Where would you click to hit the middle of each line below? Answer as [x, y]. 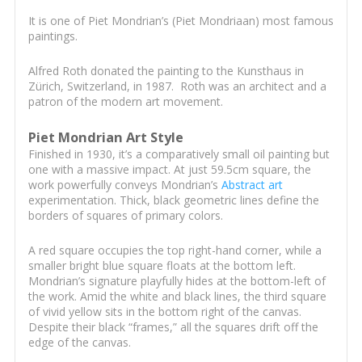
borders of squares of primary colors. [127, 216]
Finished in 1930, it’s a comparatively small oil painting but [179, 154]
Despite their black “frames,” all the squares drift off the [173, 327]
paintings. [53, 36]
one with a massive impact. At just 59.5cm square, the [169, 170]
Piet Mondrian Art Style [105, 138]
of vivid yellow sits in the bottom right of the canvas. [164, 312]
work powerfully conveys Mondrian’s [124, 185]
